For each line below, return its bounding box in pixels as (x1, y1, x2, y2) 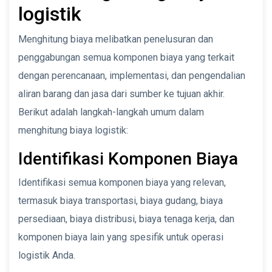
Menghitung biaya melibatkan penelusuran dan (18, 33, 213, 45)
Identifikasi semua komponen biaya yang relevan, (18, 176, 226, 188)
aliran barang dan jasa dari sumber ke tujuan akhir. (18, 87, 225, 100)
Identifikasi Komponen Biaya (18, 148, 238, 169)
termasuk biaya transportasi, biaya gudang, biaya (18, 194, 223, 206)
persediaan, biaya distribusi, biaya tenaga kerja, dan (18, 212, 234, 225)
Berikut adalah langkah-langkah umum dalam (18, 106, 204, 118)
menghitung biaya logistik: (18, 124, 128, 136)
